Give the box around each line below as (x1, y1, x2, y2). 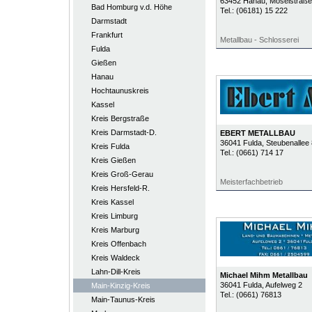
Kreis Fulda (91, 142, 130, 150)
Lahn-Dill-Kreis (91, 267, 141, 276)
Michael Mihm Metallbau (219, 271, 308, 279)
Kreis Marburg (91, 226, 139, 234)
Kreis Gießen (91, 156, 136, 164)
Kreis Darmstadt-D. (91, 128, 157, 136)
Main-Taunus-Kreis (91, 295, 155, 304)
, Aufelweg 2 (261, 281, 302, 289)
